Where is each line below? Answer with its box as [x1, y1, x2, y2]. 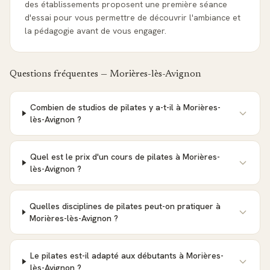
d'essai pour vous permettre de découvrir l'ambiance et [25, 12, 240, 23]
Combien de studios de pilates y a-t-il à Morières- [30, 102, 221, 113]
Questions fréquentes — [10, 69, 110, 79]
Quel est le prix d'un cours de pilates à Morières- [30, 151, 221, 162]
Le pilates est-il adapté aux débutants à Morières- [30, 250, 224, 261]
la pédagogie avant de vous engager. [25, 25, 166, 36]
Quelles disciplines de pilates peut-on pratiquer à [30, 201, 221, 212]
